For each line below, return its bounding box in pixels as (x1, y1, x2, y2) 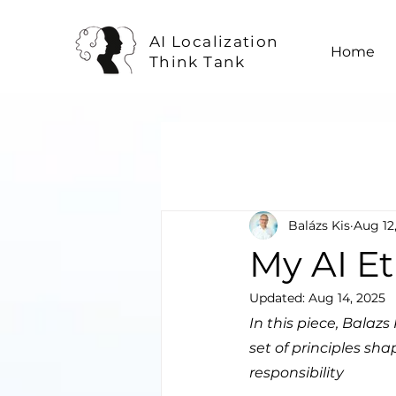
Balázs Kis (288, 217, 350, 233)
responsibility (249, 363, 344, 381)
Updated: (249, 290, 308, 306)
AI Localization (149, 33, 279, 50)
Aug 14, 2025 (308, 290, 385, 306)
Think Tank (149, 53, 246, 71)
